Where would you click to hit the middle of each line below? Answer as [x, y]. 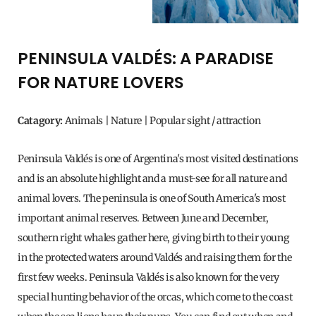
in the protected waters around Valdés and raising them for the [155, 258]
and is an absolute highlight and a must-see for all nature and [152, 179]
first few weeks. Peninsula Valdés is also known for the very [148, 278]
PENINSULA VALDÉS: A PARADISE [146, 59]
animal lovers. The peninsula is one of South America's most [152, 199]
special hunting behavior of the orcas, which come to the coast [155, 297]
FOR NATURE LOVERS [101, 83]
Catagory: [41, 121]
